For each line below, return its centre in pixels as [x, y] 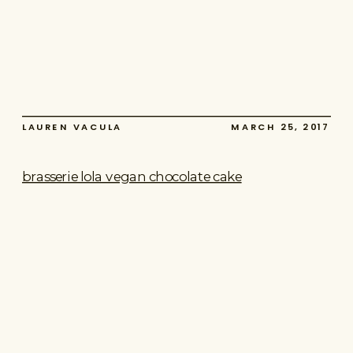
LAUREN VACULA [72, 128]
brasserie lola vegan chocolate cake [132, 176]
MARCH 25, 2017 [281, 128]
